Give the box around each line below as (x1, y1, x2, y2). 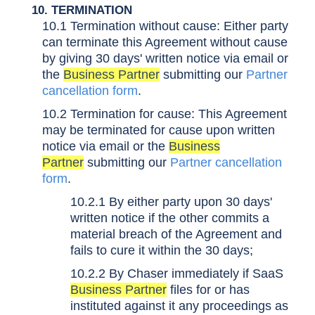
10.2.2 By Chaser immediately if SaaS (70, 266, 283, 281)
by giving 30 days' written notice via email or (42, 51, 288, 65)
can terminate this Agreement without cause (42, 35, 288, 49)
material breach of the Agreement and (70, 227, 282, 241)
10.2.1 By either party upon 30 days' (70, 195, 272, 209)
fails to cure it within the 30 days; (70, 243, 257, 257)
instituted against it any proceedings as (70, 299, 288, 313)
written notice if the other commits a (70, 211, 269, 225)
